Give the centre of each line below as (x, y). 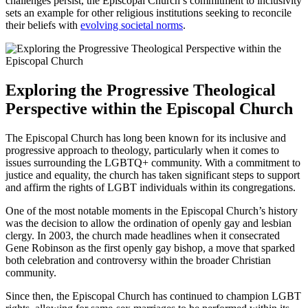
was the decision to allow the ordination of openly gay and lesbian (148, 223)
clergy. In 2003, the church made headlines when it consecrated (143, 236)
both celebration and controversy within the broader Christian (138, 261)
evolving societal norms (132, 25)
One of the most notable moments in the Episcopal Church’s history (152, 211)
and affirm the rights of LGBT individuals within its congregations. (151, 188)
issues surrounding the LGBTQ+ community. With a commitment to (153, 163)
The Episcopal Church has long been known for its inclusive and (146, 138)
